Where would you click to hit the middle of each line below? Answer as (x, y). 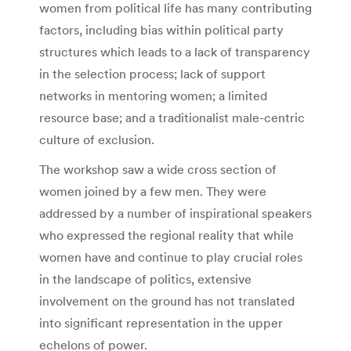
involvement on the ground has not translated (167, 301)
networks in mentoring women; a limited (153, 96)
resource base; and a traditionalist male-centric (172, 118)
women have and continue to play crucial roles (171, 257)
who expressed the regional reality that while (166, 235)
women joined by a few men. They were (153, 192)
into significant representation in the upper (161, 323)
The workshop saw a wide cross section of (158, 170)
